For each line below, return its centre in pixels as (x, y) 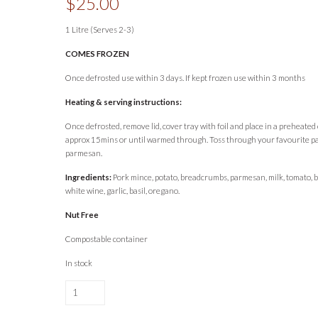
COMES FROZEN (98, 54)
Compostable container (107, 239)
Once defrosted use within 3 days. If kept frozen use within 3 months (186, 78)
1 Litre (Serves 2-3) (100, 30)
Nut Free (82, 215)
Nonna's (80, 300)
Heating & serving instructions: (124, 102)
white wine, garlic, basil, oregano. (123, 191)
